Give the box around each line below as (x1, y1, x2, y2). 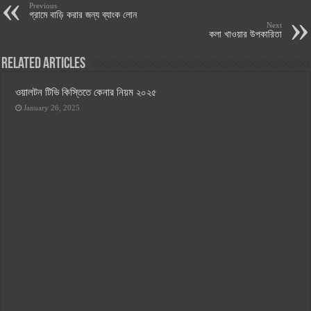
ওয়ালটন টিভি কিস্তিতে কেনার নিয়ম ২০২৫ (15, 86, 158, 99)
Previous (29, 1, 58, 10)
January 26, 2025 (24, 103, 81, 112)
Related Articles (1, 56, 86, 73)
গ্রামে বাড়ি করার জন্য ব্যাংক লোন (29, 10, 137, 21)
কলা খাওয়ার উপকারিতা (208, 29, 282, 40)
